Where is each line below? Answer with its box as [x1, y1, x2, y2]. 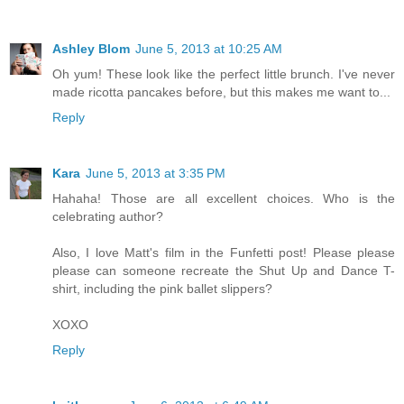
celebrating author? [52, 209, 163, 225]
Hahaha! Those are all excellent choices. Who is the [52, 191, 395, 207]
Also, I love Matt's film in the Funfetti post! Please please [52, 245, 395, 261]
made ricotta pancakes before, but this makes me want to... [52, 85, 390, 100]
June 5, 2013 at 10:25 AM [135, 41, 282, 57]
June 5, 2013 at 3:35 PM [86, 166, 225, 181]
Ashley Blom [52, 41, 130, 57]
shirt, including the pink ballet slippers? [52, 281, 272, 297]
